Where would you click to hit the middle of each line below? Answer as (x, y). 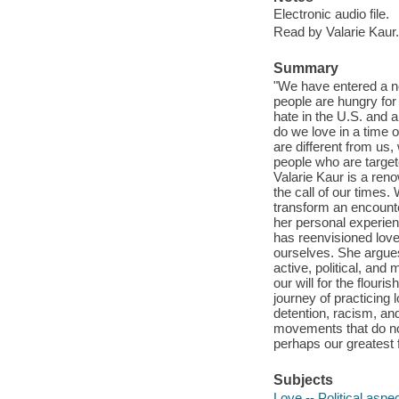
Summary (305, 69)
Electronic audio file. (331, 14)
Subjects (303, 380)
